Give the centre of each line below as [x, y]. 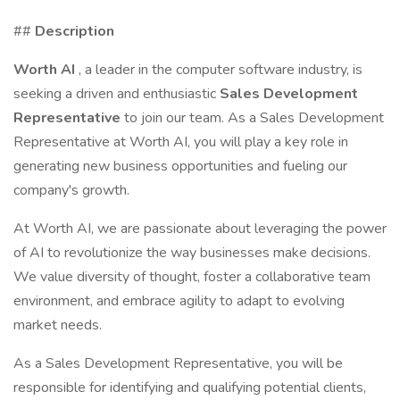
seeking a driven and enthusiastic [117, 94]
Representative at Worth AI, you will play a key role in [181, 142]
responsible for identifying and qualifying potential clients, [190, 387]
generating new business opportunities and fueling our [180, 166]
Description [75, 31]
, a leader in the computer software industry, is [221, 70]
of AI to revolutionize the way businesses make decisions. [192, 253]
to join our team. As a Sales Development [254, 118]
